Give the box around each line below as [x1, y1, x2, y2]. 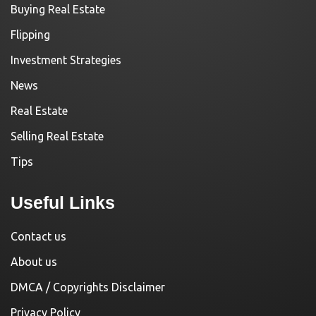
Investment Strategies [11, 53, 121, 66]
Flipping [11, 28, 50, 41]
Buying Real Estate [11, 2, 105, 16]
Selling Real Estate [11, 129, 104, 142]
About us [11, 255, 57, 268]
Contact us [11, 229, 66, 243]
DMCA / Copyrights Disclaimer [11, 280, 165, 293]
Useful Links [11, 192, 115, 212]
